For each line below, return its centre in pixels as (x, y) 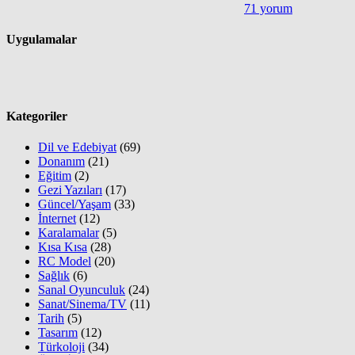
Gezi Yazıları (70, 189)
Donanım (61, 161)
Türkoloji (61, 346)
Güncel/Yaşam (74, 204)
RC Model (65, 261)
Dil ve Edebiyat (77, 147)
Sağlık (54, 275)
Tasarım (58, 332)
